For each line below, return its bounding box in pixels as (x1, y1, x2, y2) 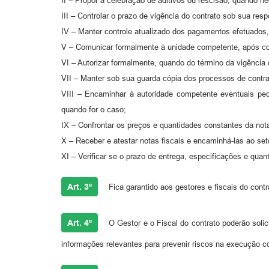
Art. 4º (67, 217, 92, 228)
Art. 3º (67, 181, 92, 192)
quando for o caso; (61, 104, 126, 114)
